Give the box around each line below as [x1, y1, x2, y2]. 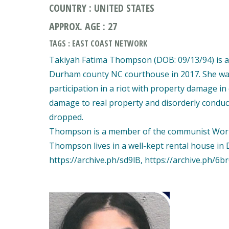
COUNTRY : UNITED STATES [49, 1, 154, 15]
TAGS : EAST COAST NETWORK [49, 38, 147, 49]
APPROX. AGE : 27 [49, 19, 117, 33]
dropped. [49, 111, 83, 123]
